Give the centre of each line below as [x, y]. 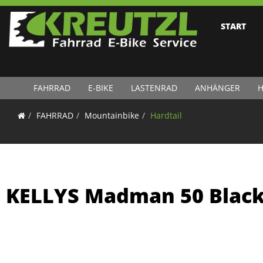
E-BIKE [100, 88]
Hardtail [166, 115]
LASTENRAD [154, 88]
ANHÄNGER [217, 88]
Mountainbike [112, 115]
